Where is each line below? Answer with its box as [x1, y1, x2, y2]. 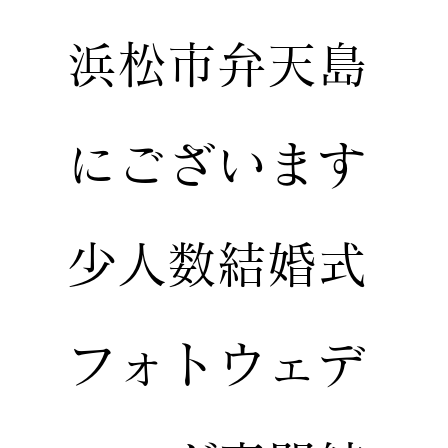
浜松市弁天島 [67, 39, 368, 89]
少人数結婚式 [67, 239, 368, 289]
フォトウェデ [67, 339, 368, 389]
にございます [67, 139, 368, 189]
